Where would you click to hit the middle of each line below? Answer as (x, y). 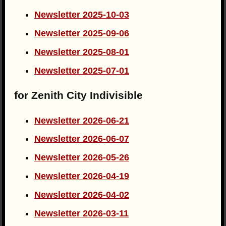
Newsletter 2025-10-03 (82, 15)
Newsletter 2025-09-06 (82, 33)
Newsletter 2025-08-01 (82, 52)
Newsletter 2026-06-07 (82, 139)
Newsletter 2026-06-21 (82, 120)
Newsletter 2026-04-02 (82, 194)
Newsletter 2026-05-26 (82, 158)
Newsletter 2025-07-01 (82, 70)
